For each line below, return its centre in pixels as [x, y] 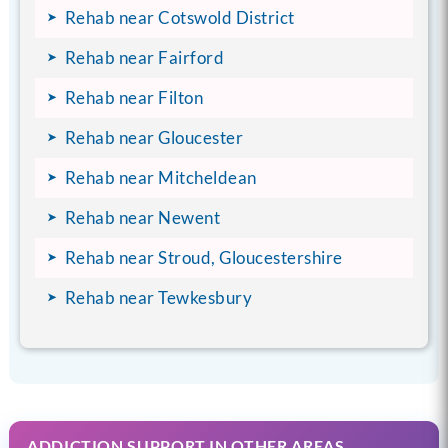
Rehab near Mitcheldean [160, 177]
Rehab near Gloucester [154, 137]
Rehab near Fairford [144, 57]
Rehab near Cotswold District [179, 17]
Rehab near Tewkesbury [158, 297]
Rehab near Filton [134, 97]
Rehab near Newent [142, 217]
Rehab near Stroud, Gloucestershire [203, 257]
